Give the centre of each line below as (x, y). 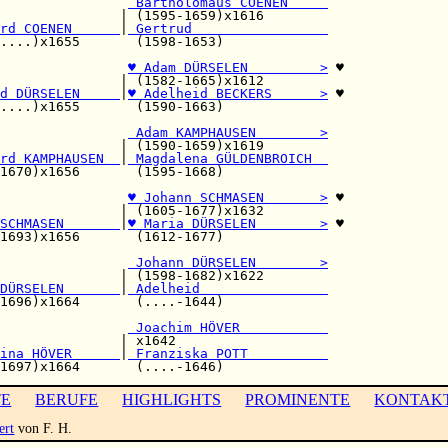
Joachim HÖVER (228, 327)
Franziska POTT (228, 353)
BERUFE (67, 399)
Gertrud (228, 28)
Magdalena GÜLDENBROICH (228, 158)
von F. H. (43, 427)
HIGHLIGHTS (172, 399)
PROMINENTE (298, 399)
